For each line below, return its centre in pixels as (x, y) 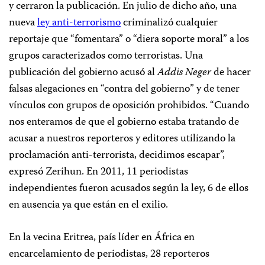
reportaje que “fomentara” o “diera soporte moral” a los (129, 40)
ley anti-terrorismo (79, 23)
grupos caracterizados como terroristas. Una (106, 56)
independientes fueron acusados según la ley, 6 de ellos (129, 189)
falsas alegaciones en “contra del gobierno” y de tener (124, 89)
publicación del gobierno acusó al (83, 73)
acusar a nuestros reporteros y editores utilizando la (122, 139)
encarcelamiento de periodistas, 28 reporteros (109, 254)
